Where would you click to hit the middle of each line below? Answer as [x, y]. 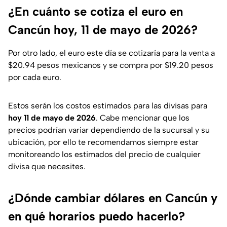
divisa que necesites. [47, 167]
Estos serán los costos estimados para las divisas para [108, 106]
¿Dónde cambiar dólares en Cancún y [113, 198]
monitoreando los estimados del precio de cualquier [104, 155]
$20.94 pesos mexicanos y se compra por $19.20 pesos [111, 65]
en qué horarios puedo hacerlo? [97, 216]
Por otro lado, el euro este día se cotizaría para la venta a [111, 53]
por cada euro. [35, 78]
